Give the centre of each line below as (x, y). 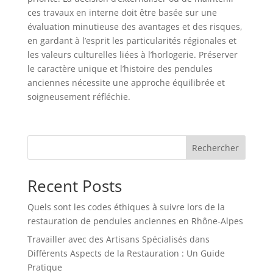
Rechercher (216, 147)
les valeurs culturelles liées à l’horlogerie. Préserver (132, 54)
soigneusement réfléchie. (79, 96)
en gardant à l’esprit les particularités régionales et (132, 40)
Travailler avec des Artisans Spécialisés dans (118, 239)
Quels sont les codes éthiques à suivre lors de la (126, 207)
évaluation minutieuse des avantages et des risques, (135, 26)
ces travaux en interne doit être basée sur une (122, 12)
